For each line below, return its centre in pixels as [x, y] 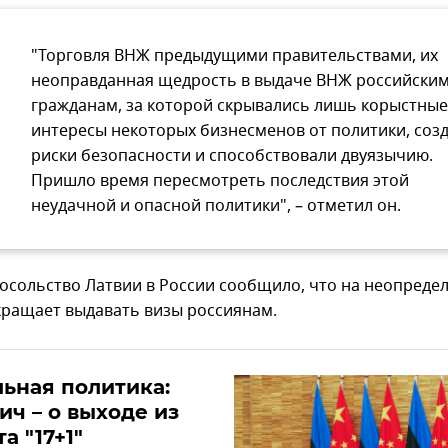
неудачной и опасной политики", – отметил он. [216, 206]
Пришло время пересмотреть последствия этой [220, 181]
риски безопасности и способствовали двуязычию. [232, 156]
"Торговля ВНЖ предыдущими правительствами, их [234, 56]
